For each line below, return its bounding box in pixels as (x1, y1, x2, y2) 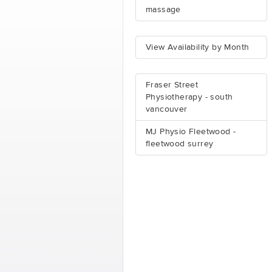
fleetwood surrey (146, 140, 214, 148)
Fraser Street (146, 81, 199, 89)
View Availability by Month (146, 43, 250, 52)
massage (146, 5, 181, 14)
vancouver (146, 105, 188, 114)
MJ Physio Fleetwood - (146, 127, 236, 136)
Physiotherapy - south (146, 93, 233, 101)
